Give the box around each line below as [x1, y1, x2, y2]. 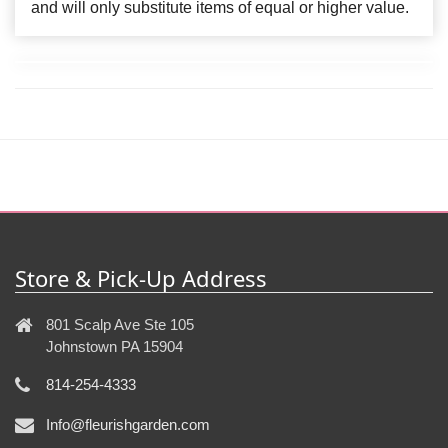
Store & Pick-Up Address [15, 262, 267, 293]
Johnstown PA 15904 [46, 337, 183, 355]
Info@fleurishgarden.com [46, 415, 210, 433]
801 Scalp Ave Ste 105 [46, 315, 194, 333]
